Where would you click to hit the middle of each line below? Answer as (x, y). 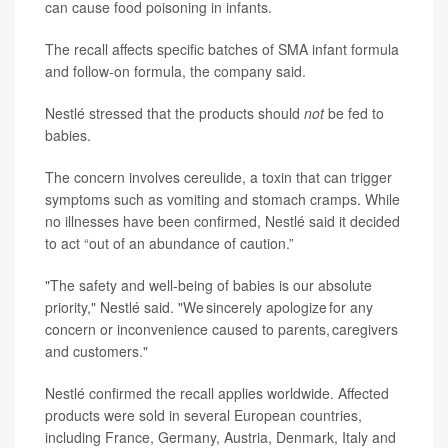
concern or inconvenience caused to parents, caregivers (221, 329)
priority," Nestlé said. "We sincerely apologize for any (209, 307)
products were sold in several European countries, (203, 415)
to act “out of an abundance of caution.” (169, 243)
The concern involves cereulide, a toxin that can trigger (218, 177)
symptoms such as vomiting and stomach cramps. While (222, 199)
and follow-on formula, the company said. (175, 71)
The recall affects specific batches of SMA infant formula (222, 49)
